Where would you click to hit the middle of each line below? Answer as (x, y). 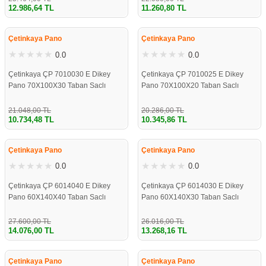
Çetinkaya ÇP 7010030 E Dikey (59, 75)
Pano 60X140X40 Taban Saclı (57, 197)
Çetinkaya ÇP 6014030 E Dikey (192, 186)
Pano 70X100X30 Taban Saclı (57, 86)
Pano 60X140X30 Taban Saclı (190, 197)
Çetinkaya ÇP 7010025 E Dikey (192, 75)
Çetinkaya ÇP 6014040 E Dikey (59, 186)
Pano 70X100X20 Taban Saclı (190, 86)
